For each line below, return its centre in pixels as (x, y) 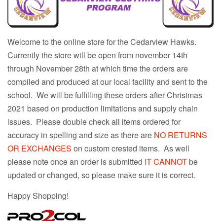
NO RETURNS (180, 135)
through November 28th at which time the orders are (98, 69)
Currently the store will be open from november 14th (97, 55)
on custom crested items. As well (130, 148)
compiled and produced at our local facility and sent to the (108, 82)
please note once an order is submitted (76, 162)
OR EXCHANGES (39, 148)
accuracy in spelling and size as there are (80, 135)
